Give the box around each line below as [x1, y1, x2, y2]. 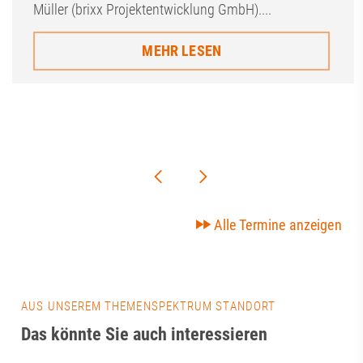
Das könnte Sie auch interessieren [21, 323, 268, 344]
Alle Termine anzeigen [214, 216, 342, 233]
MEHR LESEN [142, 41, 221, 59]
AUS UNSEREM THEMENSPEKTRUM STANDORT [21, 298, 276, 314]
